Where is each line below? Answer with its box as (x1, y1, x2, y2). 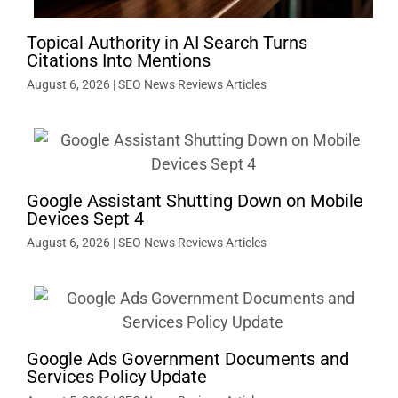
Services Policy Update (27, 365, 207, 387)
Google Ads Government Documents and (27, 347, 349, 370)
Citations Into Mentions (27, 49, 211, 71)
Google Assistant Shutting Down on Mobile (27, 189, 363, 211)
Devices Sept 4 (27, 207, 144, 229)
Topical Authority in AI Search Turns (27, 31, 307, 53)
